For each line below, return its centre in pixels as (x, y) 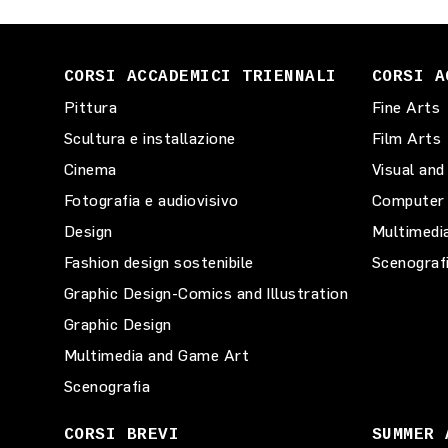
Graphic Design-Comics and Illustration (206, 293)
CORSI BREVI (122, 435)
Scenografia (107, 386)
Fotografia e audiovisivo (151, 200)
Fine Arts (406, 107)
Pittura (91, 107)
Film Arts (407, 138)
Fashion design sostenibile (159, 262)
